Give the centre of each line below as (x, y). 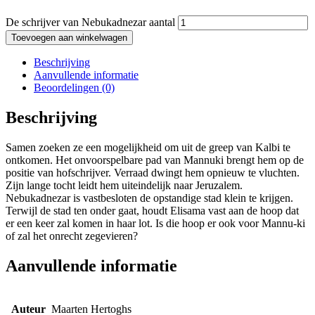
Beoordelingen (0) (74, 88)
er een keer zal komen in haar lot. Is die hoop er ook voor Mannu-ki (155, 224)
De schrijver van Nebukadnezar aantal (90, 22)
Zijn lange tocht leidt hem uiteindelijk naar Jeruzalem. (124, 186)
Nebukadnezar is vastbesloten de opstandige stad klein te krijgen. (149, 198)
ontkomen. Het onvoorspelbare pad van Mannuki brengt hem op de (155, 160)
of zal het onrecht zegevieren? (72, 236)
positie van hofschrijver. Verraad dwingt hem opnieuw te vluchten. (153, 173)
